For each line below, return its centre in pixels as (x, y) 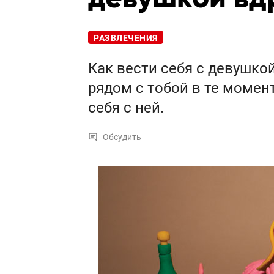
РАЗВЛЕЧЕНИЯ (126, 38)
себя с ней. (126, 108)
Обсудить (122, 137)
